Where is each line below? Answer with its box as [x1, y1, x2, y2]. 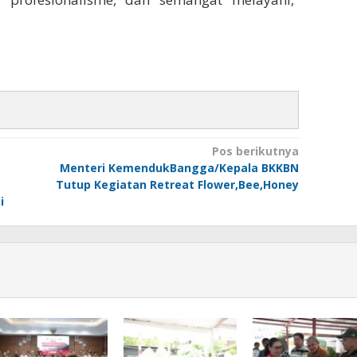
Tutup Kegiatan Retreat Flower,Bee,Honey [55, 176, 299, 192]
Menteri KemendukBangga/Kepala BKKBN [59, 159, 299, 175]
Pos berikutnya [211, 143, 299, 159]
